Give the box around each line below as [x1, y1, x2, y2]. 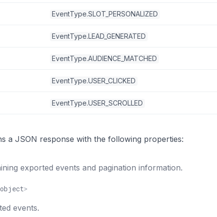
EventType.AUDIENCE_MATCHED [52, 54, 157, 62]
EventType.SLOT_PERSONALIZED [52, 10, 158, 18]
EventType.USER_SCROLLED [52, 99, 143, 107]
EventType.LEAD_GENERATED [52, 32, 146, 40]
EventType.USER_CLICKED [52, 77, 136, 85]
